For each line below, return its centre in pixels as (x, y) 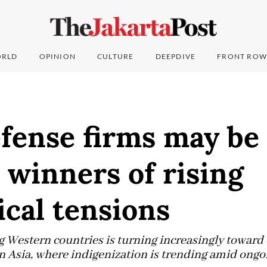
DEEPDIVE (176, 57)
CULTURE (116, 57)
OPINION (58, 57)
